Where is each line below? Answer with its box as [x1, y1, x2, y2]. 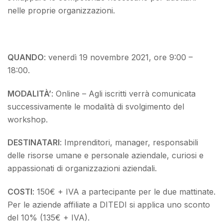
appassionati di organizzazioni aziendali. [7, 163, 157, 174]
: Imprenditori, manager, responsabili [60, 137, 198, 148]
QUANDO [7, 52, 44, 62]
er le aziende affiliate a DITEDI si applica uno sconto [13, 200, 210, 210]
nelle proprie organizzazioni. [7, 5, 115, 16]
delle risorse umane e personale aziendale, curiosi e [7, 150, 204, 161]
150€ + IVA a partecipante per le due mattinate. [37, 187, 216, 197]
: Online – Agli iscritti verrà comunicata [51, 88, 196, 99]
